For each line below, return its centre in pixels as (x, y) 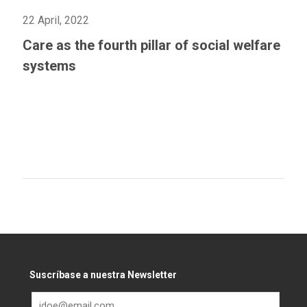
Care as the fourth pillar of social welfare (151, 46)
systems (49, 66)
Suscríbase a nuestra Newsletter (103, 275)
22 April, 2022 (56, 21)
